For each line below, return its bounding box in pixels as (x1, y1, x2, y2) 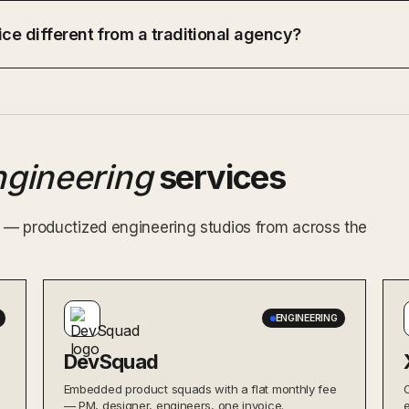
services (152, 156, 286, 197)
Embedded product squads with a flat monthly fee (63, 381, 337, 396)
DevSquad (63, 349, 159, 373)
